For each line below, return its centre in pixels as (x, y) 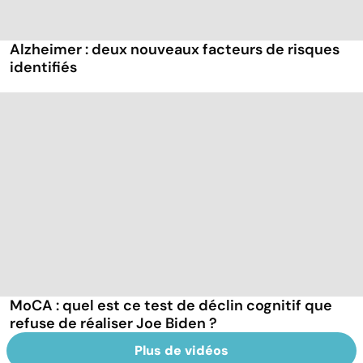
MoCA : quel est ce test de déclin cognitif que (171, 305)
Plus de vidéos (181, 350)
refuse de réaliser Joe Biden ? (113, 323)
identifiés (43, 68)
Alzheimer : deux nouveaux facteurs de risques (175, 50)
